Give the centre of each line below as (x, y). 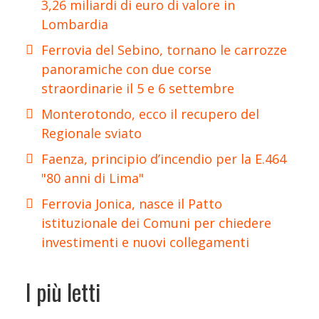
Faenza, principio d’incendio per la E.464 (164, 158)
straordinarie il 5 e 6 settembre (138, 88)
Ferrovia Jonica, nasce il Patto (132, 203)
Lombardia (75, 24)
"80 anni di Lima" (93, 178)
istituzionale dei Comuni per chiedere (156, 223)
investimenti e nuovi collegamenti (145, 242)
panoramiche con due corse (126, 69)
